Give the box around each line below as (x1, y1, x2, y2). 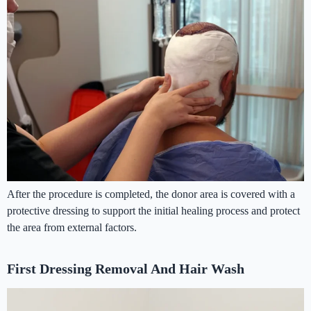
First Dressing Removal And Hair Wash (7, 260, 244, 276)
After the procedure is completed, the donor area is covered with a (7, 187, 295, 200)
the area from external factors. (7, 221, 137, 233)
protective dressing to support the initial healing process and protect (7, 204, 300, 217)
